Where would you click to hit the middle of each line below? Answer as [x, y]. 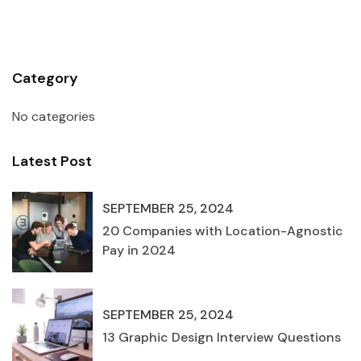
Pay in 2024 [139, 251]
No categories [54, 116]
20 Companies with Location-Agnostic [223, 231]
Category [45, 78]
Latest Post [52, 161]
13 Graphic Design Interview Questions [222, 338]
